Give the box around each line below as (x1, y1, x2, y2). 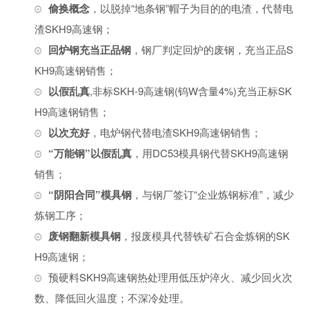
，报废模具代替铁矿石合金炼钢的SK (121, 228, 290, 243)
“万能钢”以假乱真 (48, 146, 132, 161)
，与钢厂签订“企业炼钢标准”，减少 (132, 187, 294, 201)
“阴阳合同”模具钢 (48, 187, 132, 202)
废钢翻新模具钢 (48, 228, 121, 243)
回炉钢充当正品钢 (48, 42, 131, 57)
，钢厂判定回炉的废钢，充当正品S (131, 42, 293, 57)
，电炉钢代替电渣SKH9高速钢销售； (90, 125, 261, 139)
